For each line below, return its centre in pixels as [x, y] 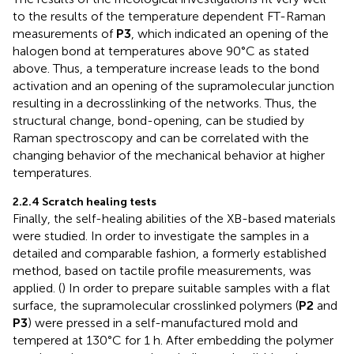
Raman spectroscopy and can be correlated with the [161, 138]
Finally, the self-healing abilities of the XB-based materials [174, 219]
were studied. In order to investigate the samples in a [161, 236]
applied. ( [37, 288]
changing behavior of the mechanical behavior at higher [169, 156]
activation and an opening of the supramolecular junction [173, 86]
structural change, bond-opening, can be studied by [158, 121]
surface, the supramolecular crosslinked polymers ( [156, 306]
